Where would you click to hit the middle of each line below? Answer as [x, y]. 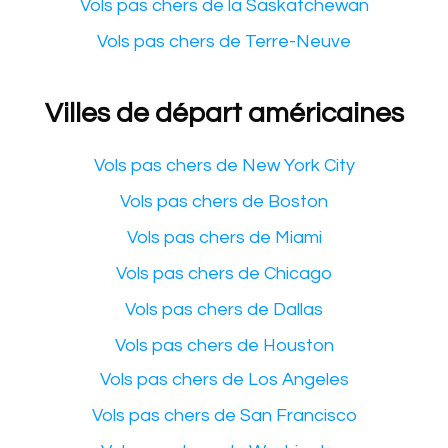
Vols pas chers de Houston [224, 345]
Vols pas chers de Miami [224, 237]
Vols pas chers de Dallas [224, 309]
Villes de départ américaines [224, 113]
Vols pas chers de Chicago [224, 273]
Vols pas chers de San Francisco [224, 415]
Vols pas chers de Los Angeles [224, 379]
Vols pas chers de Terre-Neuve [224, 41]
